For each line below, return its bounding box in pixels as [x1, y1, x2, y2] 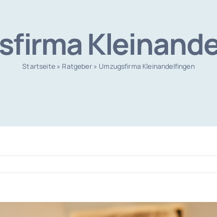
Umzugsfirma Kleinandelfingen [99, 61, 195, 71]
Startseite [22, 61, 55, 71]
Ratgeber [62, 61, 92, 71]
